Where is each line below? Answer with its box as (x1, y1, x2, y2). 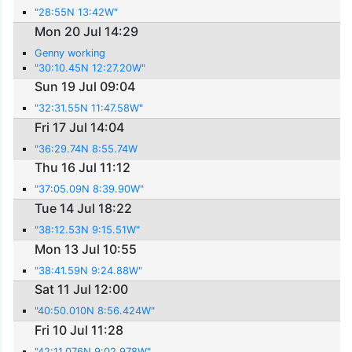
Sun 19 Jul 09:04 (35, 79, 136, 95)
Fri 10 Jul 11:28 (35, 321, 124, 338)
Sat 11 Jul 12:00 (35, 281, 129, 298)
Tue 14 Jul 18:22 (35, 200, 133, 216)
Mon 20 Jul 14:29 (35, 23, 139, 39)
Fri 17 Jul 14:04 (35, 119, 125, 135)
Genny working (35, 46, 106, 59)
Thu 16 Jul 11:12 (35, 159, 131, 176)
